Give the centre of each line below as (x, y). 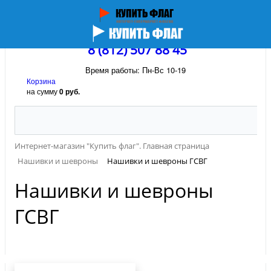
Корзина (41, 81)
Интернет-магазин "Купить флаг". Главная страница (112, 146)
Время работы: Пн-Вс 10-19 (135, 70)
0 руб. (70, 91)
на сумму (43, 91)
